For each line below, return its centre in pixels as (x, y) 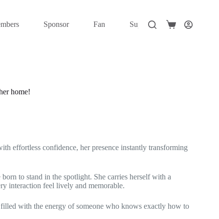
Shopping (181, 28)
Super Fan (145, 24)
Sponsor (56, 24)
